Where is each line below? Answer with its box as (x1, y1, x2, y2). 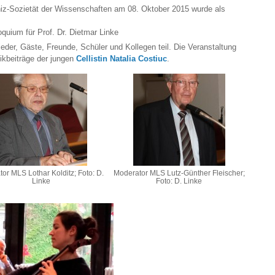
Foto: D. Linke (156, 177, 203, 185)
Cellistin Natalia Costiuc (76, 53, 167, 63)
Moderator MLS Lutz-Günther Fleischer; (113, 169, 245, 177)
